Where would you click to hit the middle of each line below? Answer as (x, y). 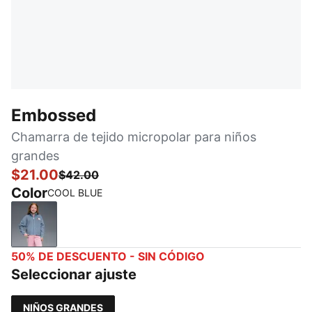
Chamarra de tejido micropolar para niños (134, 137)
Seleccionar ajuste (74, 274)
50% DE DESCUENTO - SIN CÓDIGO (108, 256)
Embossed (54, 115)
